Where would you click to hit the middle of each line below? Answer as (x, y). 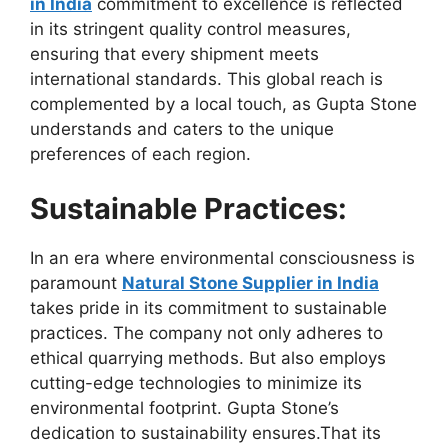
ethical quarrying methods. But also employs (208, 358)
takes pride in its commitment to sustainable (208, 308)
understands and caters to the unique (182, 128)
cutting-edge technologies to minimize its (196, 383)
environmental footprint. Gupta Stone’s (184, 408)
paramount (76, 283)
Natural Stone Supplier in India (250, 283)
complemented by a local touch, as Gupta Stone (223, 103)
